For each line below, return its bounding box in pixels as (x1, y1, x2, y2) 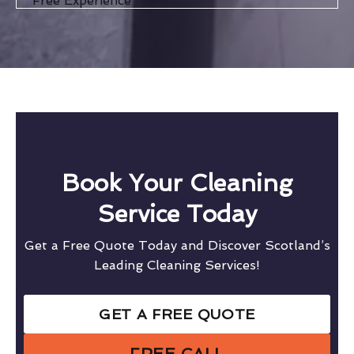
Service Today (97, 199, 257, 228)
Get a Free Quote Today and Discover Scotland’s (24, 237, 330, 253)
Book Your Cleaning (62, 168, 292, 197)
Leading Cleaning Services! (94, 257, 260, 273)
